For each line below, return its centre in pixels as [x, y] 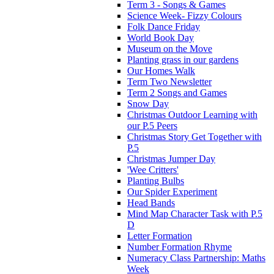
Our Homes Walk [161, 70]
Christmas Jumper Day [171, 158]
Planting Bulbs [156, 180]
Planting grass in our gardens [183, 59]
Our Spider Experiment [172, 191]
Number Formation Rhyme [180, 246]
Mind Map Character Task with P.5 [195, 213]
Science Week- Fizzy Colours [184, 15]
